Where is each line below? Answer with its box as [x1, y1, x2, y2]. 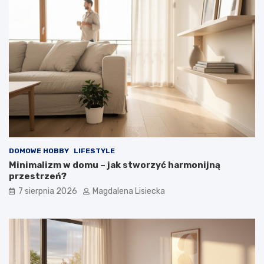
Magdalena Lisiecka [93, 186, 165, 196]
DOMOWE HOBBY [9, 146, 69, 155]
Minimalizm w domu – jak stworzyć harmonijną [9, 159, 220, 170]
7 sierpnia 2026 [18, 186, 77, 196]
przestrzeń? [9, 170, 67, 181]
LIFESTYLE [74, 146, 115, 155]
